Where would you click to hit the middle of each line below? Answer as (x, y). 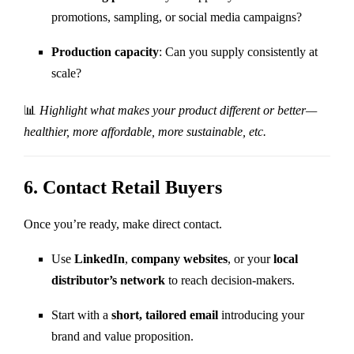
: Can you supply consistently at (238, 51)
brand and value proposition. (122, 336)
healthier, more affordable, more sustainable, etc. (145, 131)
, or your (250, 258)
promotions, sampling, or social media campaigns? (177, 17)
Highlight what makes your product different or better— (178, 110)
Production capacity (105, 51)
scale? (66, 73)
